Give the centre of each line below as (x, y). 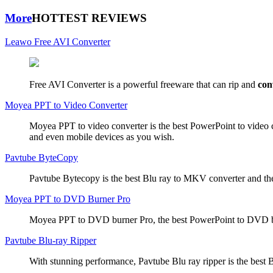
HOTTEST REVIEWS (89, 18)
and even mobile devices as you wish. (102, 136)
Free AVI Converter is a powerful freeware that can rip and (144, 84)
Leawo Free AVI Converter (58, 41)
